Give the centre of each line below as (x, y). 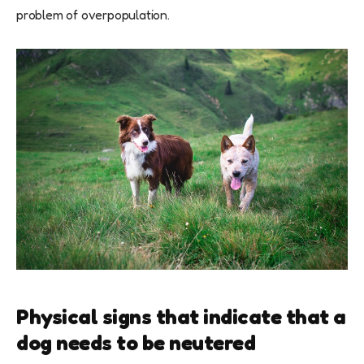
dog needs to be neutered (136, 342)
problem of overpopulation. (93, 15)
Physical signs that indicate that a (181, 316)
